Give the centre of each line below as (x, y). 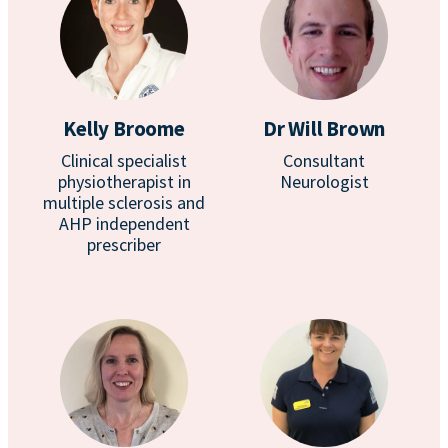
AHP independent (124, 223)
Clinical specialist (124, 160)
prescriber (124, 244)
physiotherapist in (124, 181)
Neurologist (324, 181)
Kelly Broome (124, 128)
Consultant (324, 160)
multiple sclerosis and (124, 202)
